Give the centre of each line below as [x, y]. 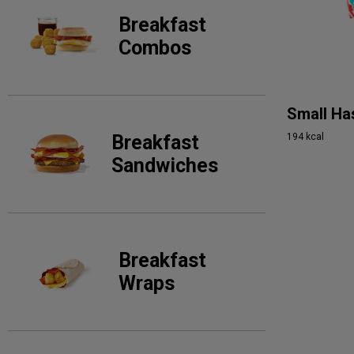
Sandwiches [164, 166]
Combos [155, 48]
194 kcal [305, 136]
